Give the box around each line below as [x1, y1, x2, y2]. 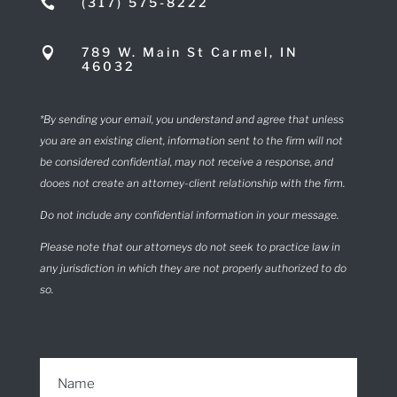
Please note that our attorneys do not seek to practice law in [39, 239, 340, 253]
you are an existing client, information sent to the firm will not [39, 133, 343, 147]
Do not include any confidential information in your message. [39, 207, 339, 222]
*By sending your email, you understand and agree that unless [39, 112, 344, 126]
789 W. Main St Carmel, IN [81, 43, 299, 59]
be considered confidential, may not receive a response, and [39, 154, 333, 168]
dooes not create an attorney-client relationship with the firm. [39, 175, 345, 190]
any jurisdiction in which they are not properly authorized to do [39, 261, 346, 275]
